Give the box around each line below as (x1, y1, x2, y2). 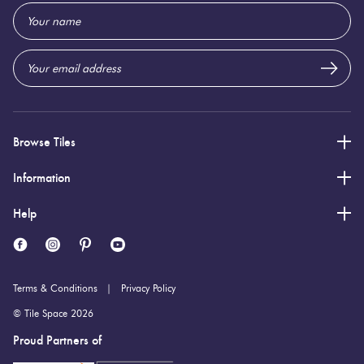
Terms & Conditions (13, 281, 97, 294)
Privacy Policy (121, 281, 175, 294)
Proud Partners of (13, 331, 102, 348)
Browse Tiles (13, 133, 76, 149)
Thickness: (13, 11, 69, 24)
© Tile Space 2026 (13, 306, 93, 319)
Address (13, 23, 58, 39)
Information (13, 169, 71, 185)
